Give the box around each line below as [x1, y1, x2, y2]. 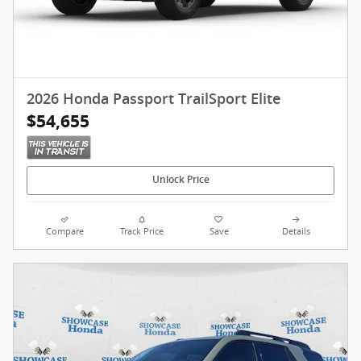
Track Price [120, 225, 164, 237]
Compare [46, 225, 85, 237]
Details [281, 225, 310, 237]
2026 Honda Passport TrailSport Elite [27, 90, 280, 107]
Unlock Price [151, 174, 210, 186]
